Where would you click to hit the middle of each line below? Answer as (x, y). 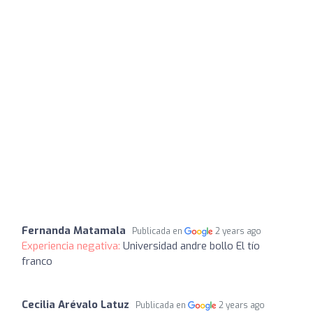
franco (37, 261)
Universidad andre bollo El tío (191, 246)
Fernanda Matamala (74, 230)
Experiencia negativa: (72, 246)
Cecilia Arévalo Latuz (75, 304)
